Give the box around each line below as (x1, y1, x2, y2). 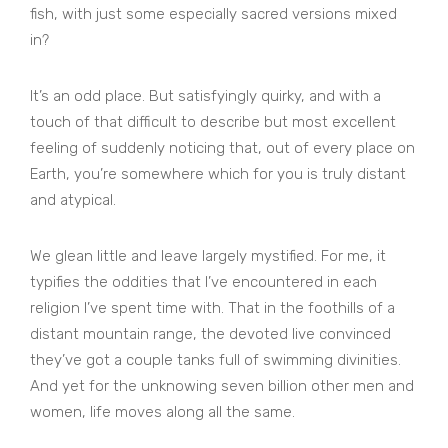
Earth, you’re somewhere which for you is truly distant (30, 165, 406, 184)
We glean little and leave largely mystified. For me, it (30, 247, 386, 266)
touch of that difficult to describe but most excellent (30, 113, 396, 132)
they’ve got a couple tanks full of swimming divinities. (30, 351, 401, 370)
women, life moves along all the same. (30, 403, 295, 422)
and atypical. (30, 191, 116, 210)
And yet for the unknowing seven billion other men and (30, 377, 414, 396)
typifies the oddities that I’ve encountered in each (30, 273, 377, 292)
